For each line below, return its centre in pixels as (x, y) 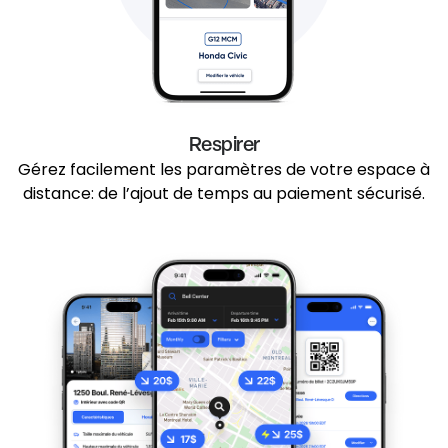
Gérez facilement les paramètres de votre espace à (224, 170)
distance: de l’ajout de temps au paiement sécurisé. (224, 194)
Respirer (224, 144)
